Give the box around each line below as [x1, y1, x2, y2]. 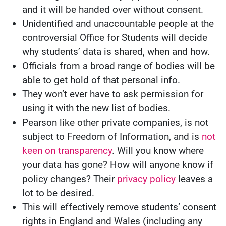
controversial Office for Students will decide [22, 32, 207, 44]
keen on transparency [22, 145, 112, 157]
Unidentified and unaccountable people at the [22, 18, 214, 30]
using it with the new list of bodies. [22, 102, 171, 115]
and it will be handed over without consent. [22, 4, 203, 16]
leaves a [176, 173, 213, 185]
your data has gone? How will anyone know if [22, 159, 213, 171]
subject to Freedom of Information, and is [22, 131, 202, 143]
